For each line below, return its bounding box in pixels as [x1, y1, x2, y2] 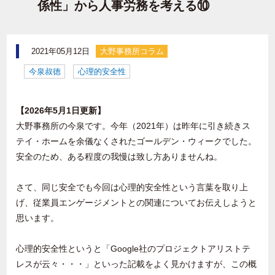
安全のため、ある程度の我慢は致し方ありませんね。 [16, 152, 223, 162]
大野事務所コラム [99, 47, 164, 56]
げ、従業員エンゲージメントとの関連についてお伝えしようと [16, 198, 257, 208]
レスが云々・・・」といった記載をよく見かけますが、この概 [16, 259, 257, 269]
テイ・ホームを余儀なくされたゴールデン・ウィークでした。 [16, 136, 257, 147]
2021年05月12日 [31, 46, 90, 56]
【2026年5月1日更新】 [16, 106, 106, 116]
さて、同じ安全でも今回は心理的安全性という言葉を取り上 [16, 182, 249, 193]
